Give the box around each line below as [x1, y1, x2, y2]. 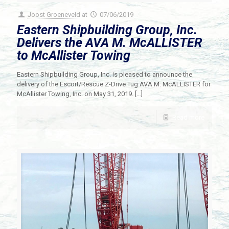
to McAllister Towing [17, 48, 130, 63]
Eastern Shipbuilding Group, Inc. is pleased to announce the [17, 70, 192, 78]
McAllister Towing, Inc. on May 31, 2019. [17, 89, 133, 98]
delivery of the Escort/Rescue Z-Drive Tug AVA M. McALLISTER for [17, 80, 211, 88]
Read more [172, 113, 204, 121]
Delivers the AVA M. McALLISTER [17, 35, 202, 50]
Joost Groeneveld [28, 10, 81, 18]
